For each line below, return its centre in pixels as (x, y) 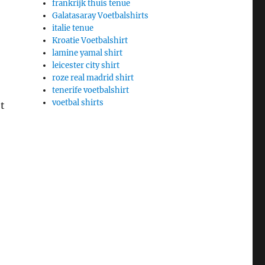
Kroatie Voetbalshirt (90, 40)
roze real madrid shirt (93, 77)
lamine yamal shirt (88, 53)
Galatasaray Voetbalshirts (101, 15)
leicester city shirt (86, 65)
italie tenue (73, 28)
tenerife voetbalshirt (91, 90)
